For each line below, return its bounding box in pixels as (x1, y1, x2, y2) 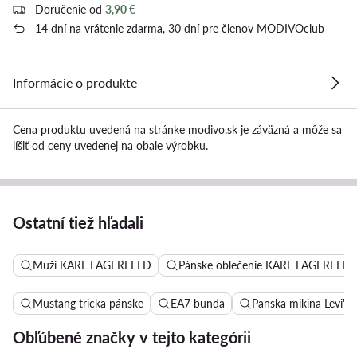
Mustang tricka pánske (33, 296, 143, 310)
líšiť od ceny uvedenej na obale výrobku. (13, 138, 208, 152)
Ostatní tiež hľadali (13, 212, 143, 232)
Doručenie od (35, 2, 105, 16)
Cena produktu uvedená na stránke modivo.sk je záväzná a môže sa (13, 122, 342, 136)
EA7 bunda (171, 296, 225, 310)
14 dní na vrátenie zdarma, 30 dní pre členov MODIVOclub (35, 21, 324, 35)
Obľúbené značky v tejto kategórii (13, 327, 251, 347)
